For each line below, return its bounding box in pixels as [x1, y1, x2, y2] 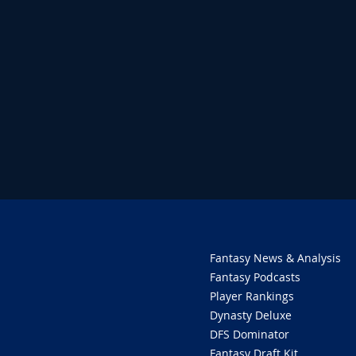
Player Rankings [210, 288, 294, 304]
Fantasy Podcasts [210, 269, 300, 284]
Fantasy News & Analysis [210, 250, 341, 265]
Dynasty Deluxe [210, 308, 292, 323]
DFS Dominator [210, 327, 289, 342]
